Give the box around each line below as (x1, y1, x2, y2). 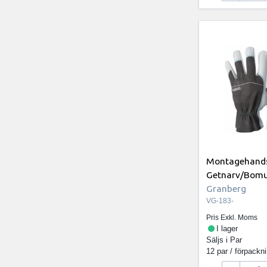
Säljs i (206, 235, 231, 245)
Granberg (206, 183, 247, 194)
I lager (216, 224, 238, 234)
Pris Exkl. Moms (206, 213, 258, 222)
